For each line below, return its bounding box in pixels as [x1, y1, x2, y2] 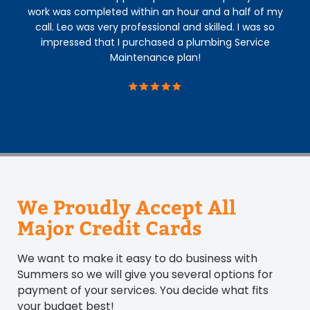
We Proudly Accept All [17, 195, 236, 222]
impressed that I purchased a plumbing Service [40, 35, 270, 50]
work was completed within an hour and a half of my [27, 5, 283, 19]
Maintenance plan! [109, 51, 201, 65]
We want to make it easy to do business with [17, 251, 257, 266]
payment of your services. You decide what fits [17, 283, 268, 298]
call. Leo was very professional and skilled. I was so [35, 20, 275, 35]
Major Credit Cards [17, 216, 202, 243]
